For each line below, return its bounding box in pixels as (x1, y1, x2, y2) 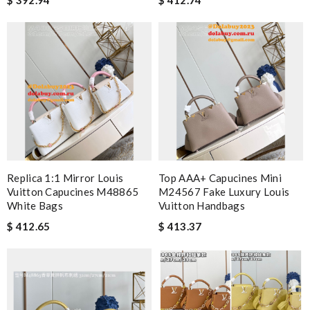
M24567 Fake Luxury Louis (158, 185, 290, 198)
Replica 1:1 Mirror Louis (7, 171, 124, 184)
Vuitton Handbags (158, 199, 245, 212)
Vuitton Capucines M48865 (7, 185, 139, 198)
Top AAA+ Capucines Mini (158, 171, 282, 184)
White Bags (7, 199, 64, 212)
